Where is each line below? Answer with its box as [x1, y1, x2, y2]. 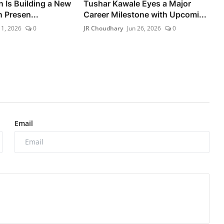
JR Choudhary [83, 23, 123, 32]
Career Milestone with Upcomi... [83, 9, 207, 19]
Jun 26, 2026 [127, 23, 161, 32]
